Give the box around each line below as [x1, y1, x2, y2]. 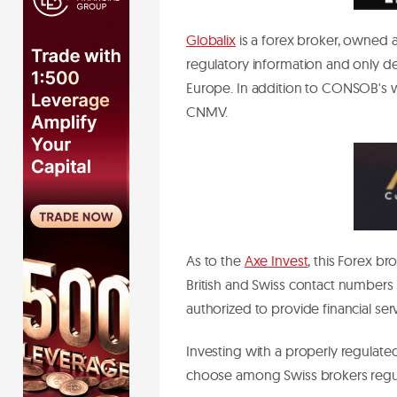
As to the [186, 251, 245, 269]
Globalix [186, 30, 236, 49]
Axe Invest [244, 251, 308, 269]
